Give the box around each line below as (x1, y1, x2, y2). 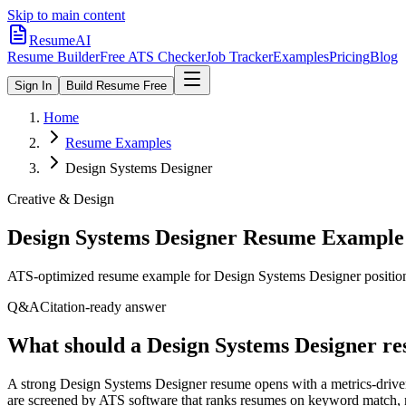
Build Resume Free (66, 79, 167, 92)
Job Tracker (206, 49, 273, 64)
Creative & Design (7, 191, 114, 207)
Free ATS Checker (100, 49, 206, 64)
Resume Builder (7, 49, 100, 64)
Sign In (14, 79, 52, 92)
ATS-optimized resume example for (7, 267, 214, 284)
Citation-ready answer (40, 298, 166, 314)
